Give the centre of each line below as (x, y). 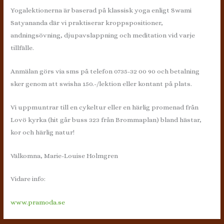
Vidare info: (28, 179)
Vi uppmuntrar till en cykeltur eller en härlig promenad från (105, 107)
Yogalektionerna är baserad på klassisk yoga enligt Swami (101, 10)
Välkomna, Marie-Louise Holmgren (64, 155)
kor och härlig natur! (43, 132)
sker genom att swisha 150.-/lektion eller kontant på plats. (101, 83)
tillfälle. (22, 47)
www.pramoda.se (38, 202)
